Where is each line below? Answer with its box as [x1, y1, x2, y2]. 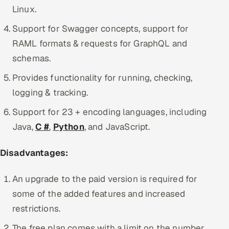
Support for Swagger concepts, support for [12, 23, 189, 35]
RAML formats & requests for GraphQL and [12, 38, 188, 50]
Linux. [12, 4, 36, 15]
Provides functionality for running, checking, [12, 72, 193, 84]
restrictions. [12, 202, 61, 214]
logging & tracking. [12, 87, 88, 99]
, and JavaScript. [84, 121, 150, 133]
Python [53, 121, 84, 133]
